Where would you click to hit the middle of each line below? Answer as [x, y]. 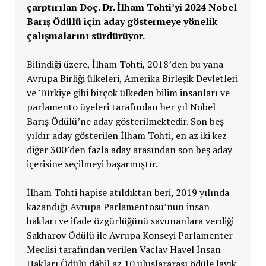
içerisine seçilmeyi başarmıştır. [92, 164]
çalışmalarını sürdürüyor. [85, 35]
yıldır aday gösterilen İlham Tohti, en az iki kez [126, 135]
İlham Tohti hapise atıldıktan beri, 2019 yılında [128, 192]
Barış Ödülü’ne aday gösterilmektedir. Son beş [125, 121]
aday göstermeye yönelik [160, 21]
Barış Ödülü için [64, 21]
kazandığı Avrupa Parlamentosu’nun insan [118, 206]
